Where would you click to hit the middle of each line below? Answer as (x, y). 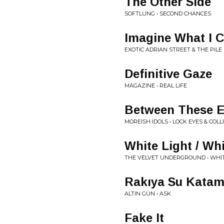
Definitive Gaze (168, 74)
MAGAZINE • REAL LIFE (156, 85)
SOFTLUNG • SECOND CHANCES (168, 13)
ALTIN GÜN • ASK (148, 193)
